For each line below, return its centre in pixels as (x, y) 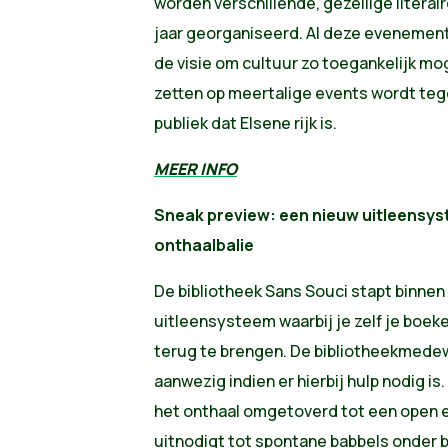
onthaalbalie (203, 244)
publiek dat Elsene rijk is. (245, 122)
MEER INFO (195, 168)
